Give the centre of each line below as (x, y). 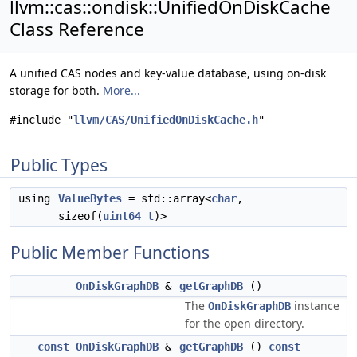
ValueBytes (90, 198)
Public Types (59, 165)
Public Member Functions (110, 253)
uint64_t (128, 216)
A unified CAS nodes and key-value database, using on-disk (168, 73)
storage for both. (56, 90)
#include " (41, 120)
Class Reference (77, 29)
